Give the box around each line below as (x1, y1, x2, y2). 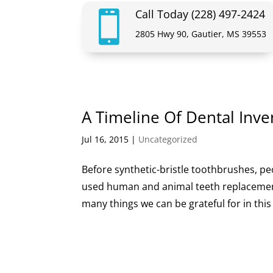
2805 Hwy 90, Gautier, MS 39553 (135, 27, 266, 40)
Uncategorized (138, 133, 198, 145)
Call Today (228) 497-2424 (135, 6, 265, 21)
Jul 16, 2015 (82, 133, 129, 145)
